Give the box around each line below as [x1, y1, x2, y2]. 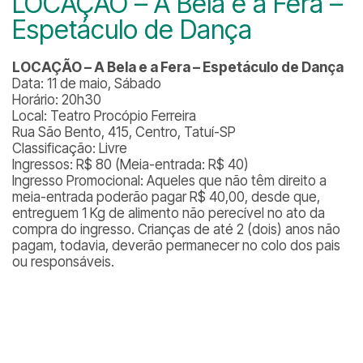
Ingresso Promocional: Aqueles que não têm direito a [12, 173, 327, 189]
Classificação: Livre [12, 140, 127, 156]
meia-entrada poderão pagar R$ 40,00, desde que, [12, 189, 320, 205]
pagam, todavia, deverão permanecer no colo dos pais [12, 237, 340, 254]
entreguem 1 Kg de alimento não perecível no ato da [12, 205, 325, 221]
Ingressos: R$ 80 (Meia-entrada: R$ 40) [12, 156, 249, 173]
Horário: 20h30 [12, 92, 101, 108]
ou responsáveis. [12, 254, 114, 270]
